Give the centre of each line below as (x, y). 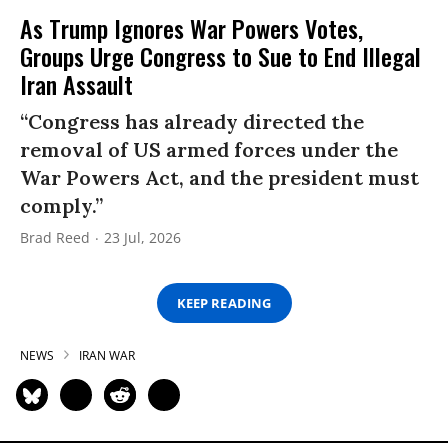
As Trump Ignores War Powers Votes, (191, 28)
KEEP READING (224, 302)
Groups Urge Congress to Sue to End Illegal (220, 56)
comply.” (61, 206)
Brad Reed (55, 238)
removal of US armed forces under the (209, 150)
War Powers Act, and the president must (219, 178)
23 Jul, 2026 (142, 238)
